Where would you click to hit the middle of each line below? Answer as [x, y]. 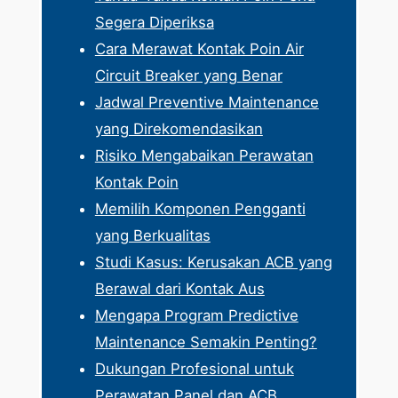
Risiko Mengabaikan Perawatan [204, 155]
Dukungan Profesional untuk [194, 368]
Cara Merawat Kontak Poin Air [199, 48]
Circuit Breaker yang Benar [188, 75]
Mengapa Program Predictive [196, 315]
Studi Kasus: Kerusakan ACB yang [213, 262]
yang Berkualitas [152, 235]
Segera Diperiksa [154, 22]
